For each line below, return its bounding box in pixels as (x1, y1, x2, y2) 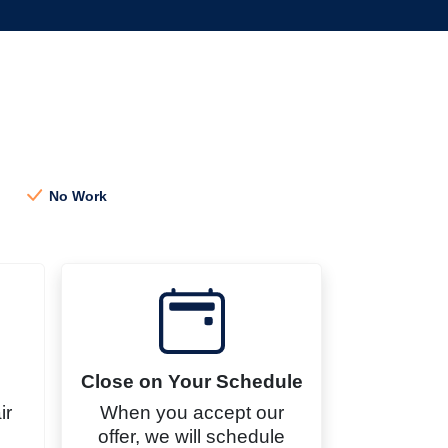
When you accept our (99, 402, 284, 424)
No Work (45, 188, 108, 205)
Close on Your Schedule (80, 371, 303, 393)
